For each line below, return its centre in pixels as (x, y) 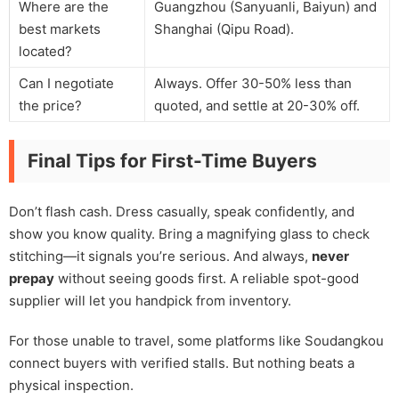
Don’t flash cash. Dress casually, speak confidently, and (182, 211)
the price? (50, 105)
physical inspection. (71, 385)
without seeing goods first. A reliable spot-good (207, 278)
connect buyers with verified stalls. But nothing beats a (182, 362)
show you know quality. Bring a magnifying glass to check (189, 233)
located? (45, 51)
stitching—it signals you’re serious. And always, (160, 256)
